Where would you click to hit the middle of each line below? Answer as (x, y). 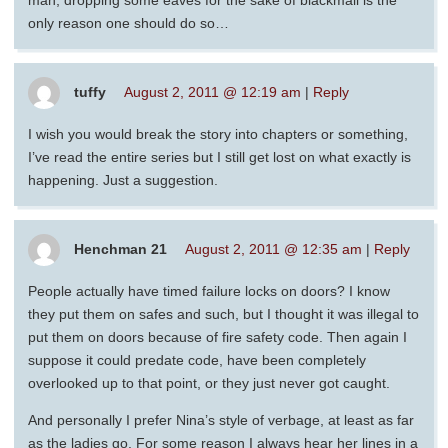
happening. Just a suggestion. (123, 180)
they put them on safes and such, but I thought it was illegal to (223, 314)
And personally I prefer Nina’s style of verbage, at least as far (221, 420)
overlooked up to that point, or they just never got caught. (209, 383)
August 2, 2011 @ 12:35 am (273, 248)
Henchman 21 (120, 248)
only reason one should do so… (128, 23)
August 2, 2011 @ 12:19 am (212, 91)
